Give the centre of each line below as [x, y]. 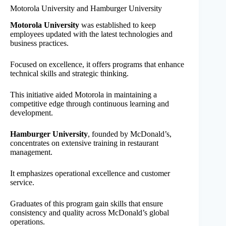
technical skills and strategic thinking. [69, 73]
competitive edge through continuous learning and [90, 103]
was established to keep [118, 25]
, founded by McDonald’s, [130, 134]
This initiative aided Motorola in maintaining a [83, 94]
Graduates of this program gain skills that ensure [87, 203]
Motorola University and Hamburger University [86, 8]
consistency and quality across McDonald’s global [90, 212]
